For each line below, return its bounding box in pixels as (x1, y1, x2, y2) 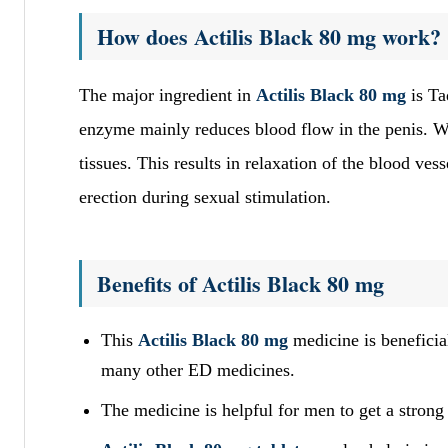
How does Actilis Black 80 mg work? (97, 19, 441, 53)
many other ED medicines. (101, 359, 295, 380)
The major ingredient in (79, 84, 256, 105)
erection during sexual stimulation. (79, 186, 331, 207)
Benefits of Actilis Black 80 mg (97, 266, 384, 300)
